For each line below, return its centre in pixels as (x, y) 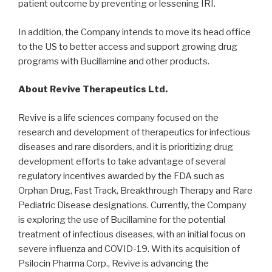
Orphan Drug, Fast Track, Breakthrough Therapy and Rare (135, 190)
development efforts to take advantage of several (122, 161)
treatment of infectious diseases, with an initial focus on (132, 234)
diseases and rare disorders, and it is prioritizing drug (126, 147)
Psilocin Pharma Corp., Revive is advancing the (114, 263)
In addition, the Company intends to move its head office (134, 32)
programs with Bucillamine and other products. (114, 61)
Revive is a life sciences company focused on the (118, 117)
